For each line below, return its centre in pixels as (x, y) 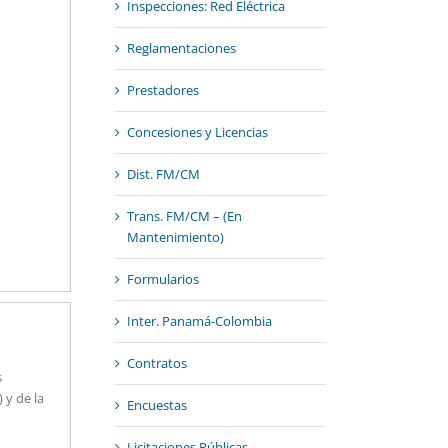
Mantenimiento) (175, 237)
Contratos (156, 363)
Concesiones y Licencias (197, 132)
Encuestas (156, 405)
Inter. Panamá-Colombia (199, 321)
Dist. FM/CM (163, 174)
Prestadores (162, 90)
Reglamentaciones (181, 48)
